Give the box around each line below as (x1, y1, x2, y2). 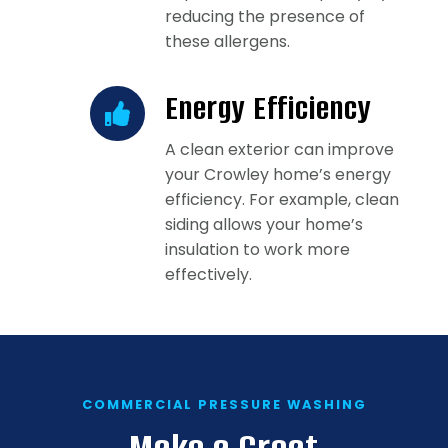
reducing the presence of (165, 5, 365, 29)
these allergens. (165, 30, 290, 54)
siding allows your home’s (165, 213, 363, 237)
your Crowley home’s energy (165, 163, 391, 187)
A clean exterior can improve (165, 138, 394, 162)
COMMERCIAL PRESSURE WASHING (81, 396, 367, 414)
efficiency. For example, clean (165, 188, 399, 212)
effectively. (165, 263, 252, 287)
